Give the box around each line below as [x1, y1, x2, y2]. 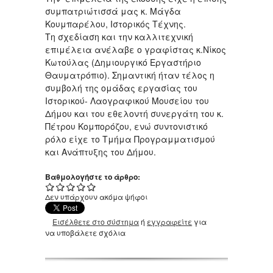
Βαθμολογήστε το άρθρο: [45, 171, 142, 182]
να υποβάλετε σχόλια [45, 227, 126, 238]
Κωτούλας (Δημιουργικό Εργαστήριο [45, 55, 201, 68]
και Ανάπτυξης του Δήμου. [45, 145, 156, 158]
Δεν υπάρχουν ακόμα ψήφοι [45, 191, 147, 202]
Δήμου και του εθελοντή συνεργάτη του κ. [45, 107, 224, 119]
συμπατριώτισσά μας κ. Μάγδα [45, 4, 181, 17]
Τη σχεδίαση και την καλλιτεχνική [45, 30, 193, 43]
